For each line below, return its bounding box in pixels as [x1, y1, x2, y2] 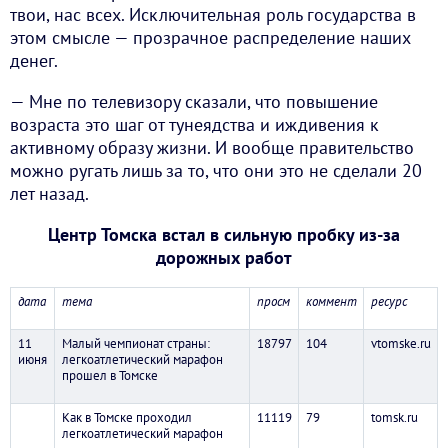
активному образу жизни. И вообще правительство [10, 136, 414, 160]
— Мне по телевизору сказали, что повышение [10, 90, 378, 114]
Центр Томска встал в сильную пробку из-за [48, 223, 400, 247]
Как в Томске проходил [61, 409, 192, 427]
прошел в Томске [61, 367, 158, 385]
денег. [10, 49, 58, 73]
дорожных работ [156, 246, 292, 270]
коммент [305, 293, 357, 311]
